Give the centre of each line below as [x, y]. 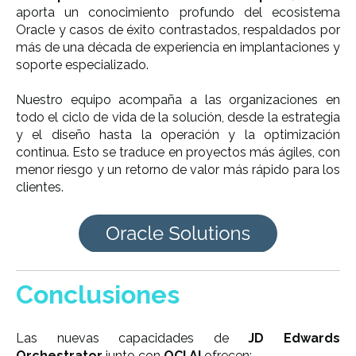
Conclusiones [98, 294]
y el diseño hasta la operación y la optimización [178, 135]
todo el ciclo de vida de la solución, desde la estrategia [178, 118]
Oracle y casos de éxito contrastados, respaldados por [178, 29]
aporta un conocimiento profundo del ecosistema [178, 12]
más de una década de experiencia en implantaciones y [178, 47]
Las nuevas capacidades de [132, 339]
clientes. [40, 188]
